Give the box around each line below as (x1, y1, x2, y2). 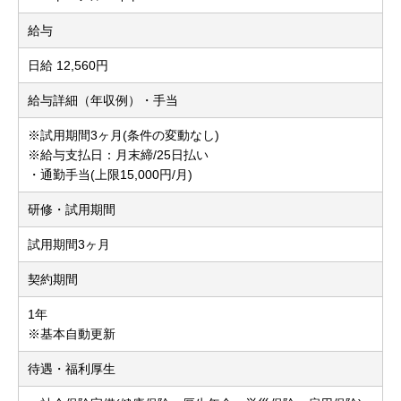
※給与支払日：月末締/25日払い (28, 148, 209, 163)
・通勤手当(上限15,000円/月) (28, 167, 192, 183)
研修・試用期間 (28, 202, 115, 218)
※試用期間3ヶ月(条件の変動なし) (28, 128, 219, 143)
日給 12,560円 (28, 58, 108, 73)
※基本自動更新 (28, 327, 115, 342)
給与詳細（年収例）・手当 (28, 93, 178, 108)
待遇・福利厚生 (28, 362, 115, 377)
